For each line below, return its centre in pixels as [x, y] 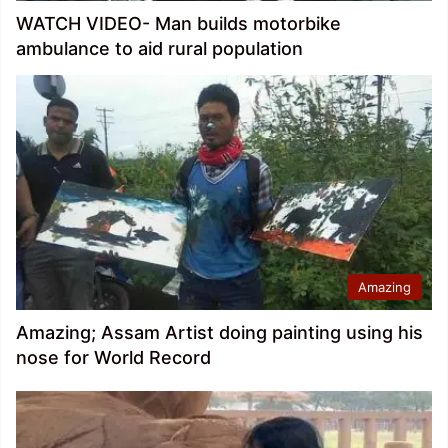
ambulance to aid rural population [159, 48]
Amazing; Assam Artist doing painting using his [219, 332]
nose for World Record [113, 357]
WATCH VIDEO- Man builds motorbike [178, 23]
